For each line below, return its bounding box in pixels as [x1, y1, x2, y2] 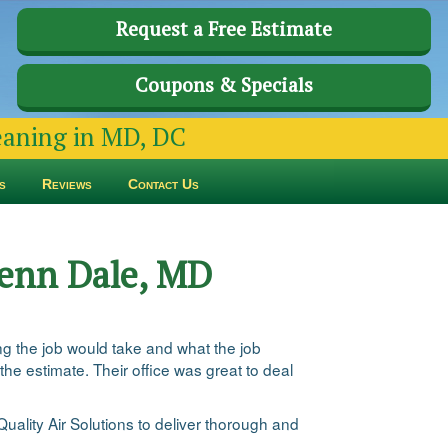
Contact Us [128, 176, 199, 192]
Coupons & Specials [135, 72, 313, 98]
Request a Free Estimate [116, 16, 332, 42]
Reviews [42, 176, 92, 192]
